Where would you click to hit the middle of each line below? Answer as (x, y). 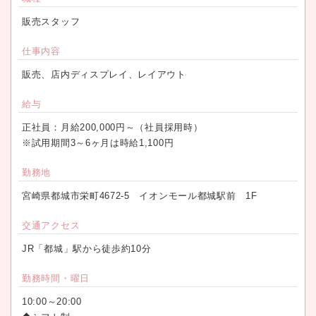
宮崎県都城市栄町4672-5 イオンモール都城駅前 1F (140, 196)
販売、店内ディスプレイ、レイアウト (104, 75)
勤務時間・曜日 (56, 279)
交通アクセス (51, 226)
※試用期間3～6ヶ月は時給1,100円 (98, 143)
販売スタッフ (51, 22)
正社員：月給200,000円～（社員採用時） (113, 128)
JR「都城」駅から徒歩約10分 (87, 249)
